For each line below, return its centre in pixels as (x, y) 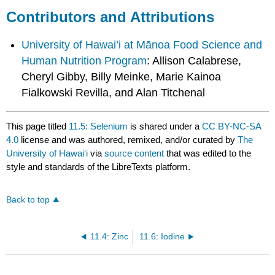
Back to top (28, 200)
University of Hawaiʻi (47, 153)
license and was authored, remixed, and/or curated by (128, 140)
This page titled (38, 126)
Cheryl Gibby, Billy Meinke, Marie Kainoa (122, 76)
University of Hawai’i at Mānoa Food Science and (142, 45)
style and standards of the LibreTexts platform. (99, 167)
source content (134, 153)
